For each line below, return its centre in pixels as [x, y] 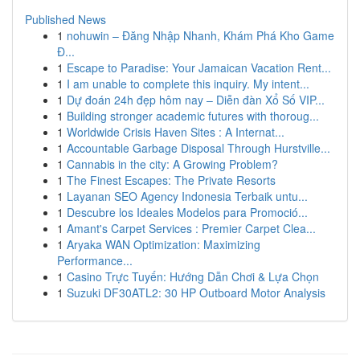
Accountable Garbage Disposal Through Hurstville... [198, 148]
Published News [65, 19]
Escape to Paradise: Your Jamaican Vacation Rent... [199, 67]
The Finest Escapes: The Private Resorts [171, 180]
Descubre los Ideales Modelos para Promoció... [187, 212]
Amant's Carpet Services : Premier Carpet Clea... [191, 228]
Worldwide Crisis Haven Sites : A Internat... [176, 132]
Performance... [95, 260]
